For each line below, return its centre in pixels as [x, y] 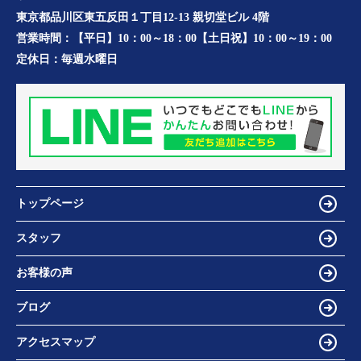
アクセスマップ [56, 342]
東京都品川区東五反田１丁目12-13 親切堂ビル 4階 [143, 17]
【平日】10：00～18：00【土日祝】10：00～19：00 [202, 38]
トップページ [50, 204]
